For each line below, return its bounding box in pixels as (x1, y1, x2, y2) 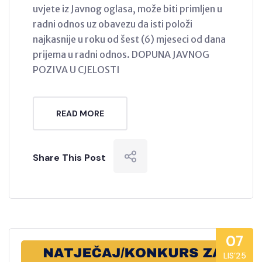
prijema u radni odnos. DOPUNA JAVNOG (33, 49, 209, 61)
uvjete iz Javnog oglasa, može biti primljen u (33, 3, 222, 15)
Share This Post (33, 151, 106, 164)
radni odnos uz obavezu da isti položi (33, 18, 192, 30)
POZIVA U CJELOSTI (33, 64, 120, 76)
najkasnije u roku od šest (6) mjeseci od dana (33, 33, 226, 46)
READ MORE (56, 108, 104, 119)
